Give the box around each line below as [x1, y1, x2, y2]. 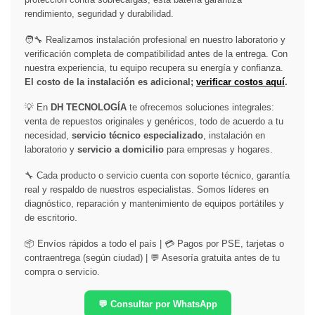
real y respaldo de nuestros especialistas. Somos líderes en [25, 184, 269, 195]
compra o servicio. [25, 266, 100, 277]
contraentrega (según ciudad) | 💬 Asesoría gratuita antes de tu [25, 252, 280, 263]
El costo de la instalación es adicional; [25, 76, 196, 87]
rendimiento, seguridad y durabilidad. [25, 8, 174, 20]
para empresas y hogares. [164, 144, 273, 155]
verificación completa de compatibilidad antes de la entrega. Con [25, 48, 288, 59]
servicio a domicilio [77, 144, 164, 155]
